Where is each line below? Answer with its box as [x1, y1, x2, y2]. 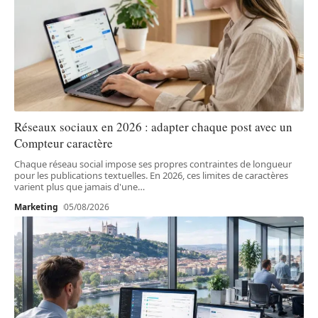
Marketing [14, 200, 58, 213]
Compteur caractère [14, 134, 113, 151]
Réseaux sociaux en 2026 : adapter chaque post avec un [14, 118, 292, 135]
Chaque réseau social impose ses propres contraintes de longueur [14, 157, 292, 170]
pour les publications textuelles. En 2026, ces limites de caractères [14, 168, 288, 182]
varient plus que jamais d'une [14, 180, 138, 193]
